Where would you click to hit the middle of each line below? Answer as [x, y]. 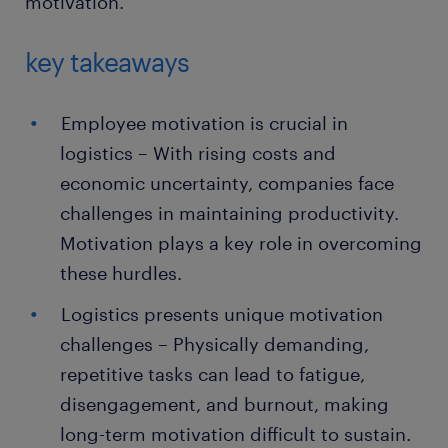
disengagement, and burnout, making [224, 403]
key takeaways [107, 61]
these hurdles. [121, 272]
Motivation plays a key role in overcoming [241, 242]
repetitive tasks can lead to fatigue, [212, 373]
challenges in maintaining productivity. [229, 212]
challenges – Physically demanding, [214, 343]
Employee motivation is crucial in [204, 122]
